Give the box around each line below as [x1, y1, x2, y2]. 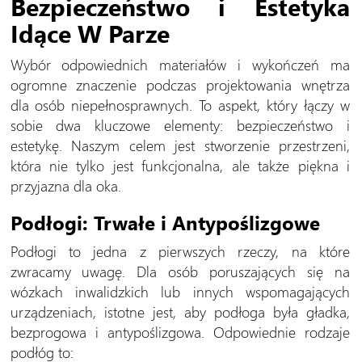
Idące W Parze [10, 16, 170, 50]
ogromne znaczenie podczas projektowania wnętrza [10, 74, 350, 95]
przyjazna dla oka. [10, 175, 121, 196]
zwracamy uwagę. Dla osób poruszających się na [10, 261, 350, 282]
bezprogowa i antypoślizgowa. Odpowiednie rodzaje [10, 322, 350, 343]
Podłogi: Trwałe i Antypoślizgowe [10, 209, 320, 236]
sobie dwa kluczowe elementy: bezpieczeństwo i [10, 115, 350, 136]
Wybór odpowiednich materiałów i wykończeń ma [10, 54, 350, 75]
